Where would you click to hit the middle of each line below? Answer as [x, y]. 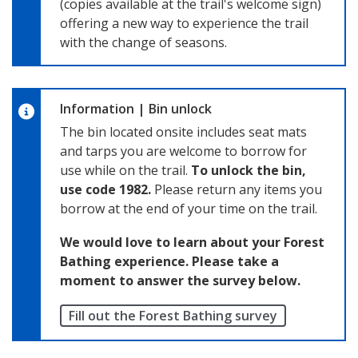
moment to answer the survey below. [180, 280]
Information [99, 108]
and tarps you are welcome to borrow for [183, 151]
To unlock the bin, [249, 170]
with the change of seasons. [143, 42]
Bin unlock [180, 108]
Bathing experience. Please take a [169, 261]
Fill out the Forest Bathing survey [173, 315]
